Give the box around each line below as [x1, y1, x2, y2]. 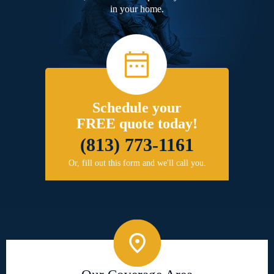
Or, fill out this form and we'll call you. [68, 158, 206, 168]
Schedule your [92, 100, 182, 116]
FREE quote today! [76, 116, 198, 132]
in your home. [110, 4, 164, 15]
